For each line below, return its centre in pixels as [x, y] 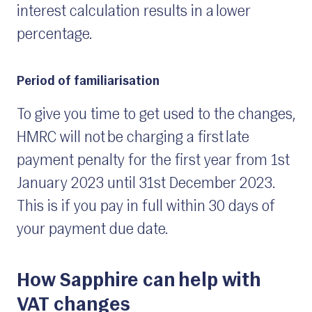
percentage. [54, 36]
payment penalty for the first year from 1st [153, 162]
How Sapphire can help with [139, 282]
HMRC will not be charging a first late [133, 139]
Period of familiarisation [88, 82]
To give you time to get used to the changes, [156, 116]
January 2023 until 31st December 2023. [146, 185]
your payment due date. [92, 231]
